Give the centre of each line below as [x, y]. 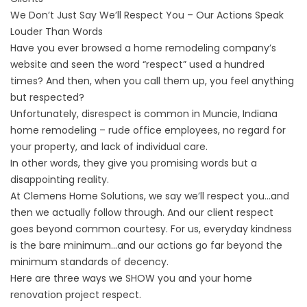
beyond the [255, 245]
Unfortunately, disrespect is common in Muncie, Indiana [144, 113]
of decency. [138, 261]
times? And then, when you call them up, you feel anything [152, 81]
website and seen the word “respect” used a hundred [137, 64]
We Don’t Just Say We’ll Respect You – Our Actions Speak [147, 15]
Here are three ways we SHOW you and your [117, 278]
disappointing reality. [60, 179]
